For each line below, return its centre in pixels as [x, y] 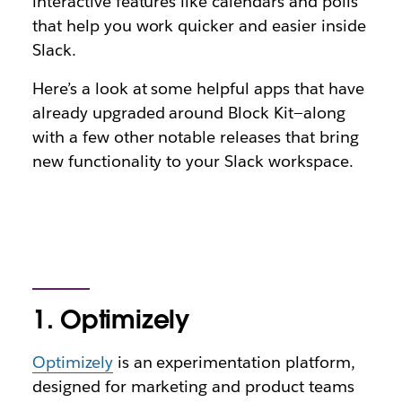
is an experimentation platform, [234, 362]
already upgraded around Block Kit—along [188, 113]
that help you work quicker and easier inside [199, 26]
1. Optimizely [110, 319]
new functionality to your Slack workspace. [192, 161]
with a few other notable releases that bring [195, 137]
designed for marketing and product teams [193, 386]
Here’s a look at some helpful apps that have [198, 88]
